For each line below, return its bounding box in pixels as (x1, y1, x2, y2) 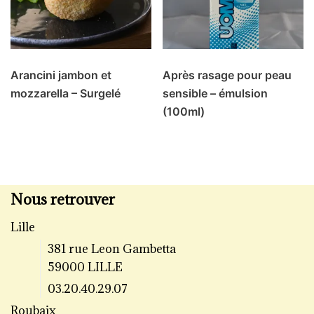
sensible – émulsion (163, 86, 268, 101)
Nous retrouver (11, 190, 115, 209)
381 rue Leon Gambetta (47, 241, 176, 257)
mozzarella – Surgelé (11, 86, 121, 101)
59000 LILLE (47, 259, 123, 275)
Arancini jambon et (11, 68, 111, 83)
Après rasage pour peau (163, 68, 292, 83)
